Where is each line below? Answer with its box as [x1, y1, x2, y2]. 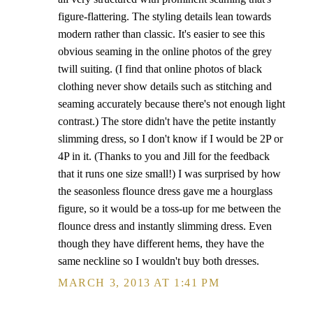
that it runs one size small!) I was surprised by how [58, 168, 281, 180]
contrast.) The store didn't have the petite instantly [58, 115, 276, 127]
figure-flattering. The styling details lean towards [58, 10, 271, 22]
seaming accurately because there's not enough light [58, 98, 285, 110]
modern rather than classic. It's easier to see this [58, 28, 265, 40]
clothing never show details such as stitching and [58, 80, 272, 92]
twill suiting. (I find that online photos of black [58, 63, 262, 75]
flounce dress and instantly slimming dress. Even [58, 220, 272, 232]
